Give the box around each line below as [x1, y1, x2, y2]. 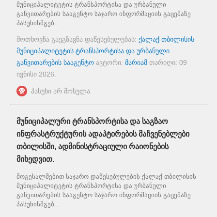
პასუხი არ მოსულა [31, 87, 90, 95]
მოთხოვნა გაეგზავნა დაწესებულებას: [16, 35, 139, 44]
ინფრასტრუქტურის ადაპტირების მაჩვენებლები [16, 130, 189, 139]
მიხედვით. [16, 155, 54, 164]
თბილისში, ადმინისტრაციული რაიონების [16, 142, 169, 151]
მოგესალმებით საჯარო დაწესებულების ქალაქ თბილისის [16, 173, 196, 181]
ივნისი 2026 [16, 70, 54, 78]
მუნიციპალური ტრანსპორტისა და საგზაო [16, 117, 168, 126]
